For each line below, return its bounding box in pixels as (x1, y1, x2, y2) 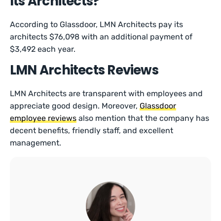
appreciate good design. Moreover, (10, 101, 140, 110)
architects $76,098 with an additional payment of (10, 32, 193, 41)
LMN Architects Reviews (10, 61, 158, 79)
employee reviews (10, 113, 77, 123)
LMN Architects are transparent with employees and (10, 89, 203, 98)
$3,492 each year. (10, 44, 78, 54)
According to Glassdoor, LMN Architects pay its (10, 20, 184, 29)
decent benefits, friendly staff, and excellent (10, 126, 174, 135)
